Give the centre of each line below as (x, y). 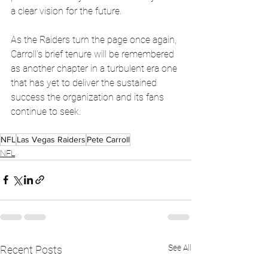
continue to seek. (46, 111)
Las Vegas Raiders (51, 139)
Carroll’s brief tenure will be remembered (94, 54)
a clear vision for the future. (66, 11)
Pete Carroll (108, 139)
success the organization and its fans (89, 97)
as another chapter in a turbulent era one (95, 68)
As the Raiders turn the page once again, (95, 39)
